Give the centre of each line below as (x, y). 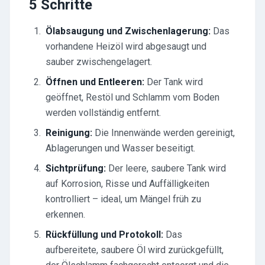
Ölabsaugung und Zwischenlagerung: (128, 31)
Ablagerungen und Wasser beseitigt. (120, 148)
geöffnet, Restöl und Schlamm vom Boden (132, 97)
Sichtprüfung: (76, 168)
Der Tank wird (174, 82)
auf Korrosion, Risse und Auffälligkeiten (127, 184)
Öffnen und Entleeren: (95, 82)
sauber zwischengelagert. (99, 62)
